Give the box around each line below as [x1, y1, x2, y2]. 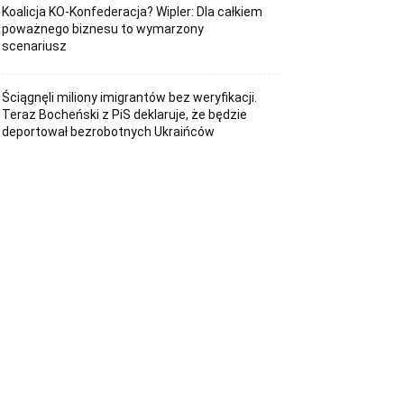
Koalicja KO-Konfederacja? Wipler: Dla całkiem [2, 5, 263, 20]
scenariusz [2, 39, 68, 54]
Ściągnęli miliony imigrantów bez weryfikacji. [2, 89, 258, 105]
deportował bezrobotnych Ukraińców [2, 124, 216, 139]
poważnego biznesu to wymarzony [2, 22, 205, 37]
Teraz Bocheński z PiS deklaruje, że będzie [2, 106, 248, 122]
